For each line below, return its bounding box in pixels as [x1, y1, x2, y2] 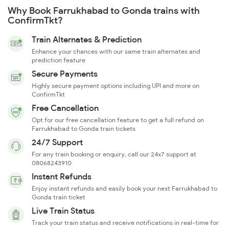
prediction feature [32, 56, 85, 64]
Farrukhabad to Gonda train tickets [32, 125, 135, 133]
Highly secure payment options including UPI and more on [32, 82, 199, 90]
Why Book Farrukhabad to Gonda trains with [8, 5, 200, 17]
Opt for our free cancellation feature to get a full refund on [32, 116, 204, 124]
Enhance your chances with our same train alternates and [32, 48, 200, 56]
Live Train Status [32, 205, 95, 216]
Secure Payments [32, 68, 98, 79]
